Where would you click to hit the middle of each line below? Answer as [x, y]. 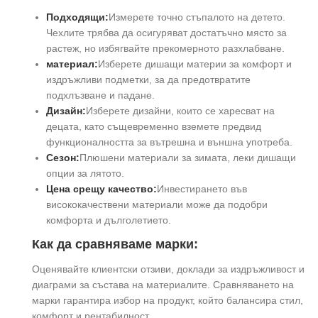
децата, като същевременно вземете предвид [154, 126]
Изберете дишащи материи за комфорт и [195, 64]
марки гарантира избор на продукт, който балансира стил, [168, 300]
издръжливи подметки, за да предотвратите [148, 79]
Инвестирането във [202, 188]
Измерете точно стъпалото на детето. [197, 17]
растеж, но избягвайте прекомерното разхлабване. [165, 48]
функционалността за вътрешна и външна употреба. [169, 142]
